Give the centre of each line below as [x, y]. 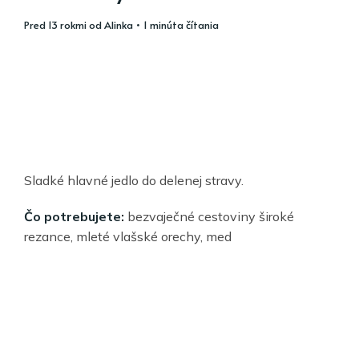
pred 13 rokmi [58, 25]
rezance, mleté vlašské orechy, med [128, 237]
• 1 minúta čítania [176, 25]
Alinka [119, 25]
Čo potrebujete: [76, 217]
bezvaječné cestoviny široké [211, 217]
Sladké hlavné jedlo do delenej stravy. [134, 181]
